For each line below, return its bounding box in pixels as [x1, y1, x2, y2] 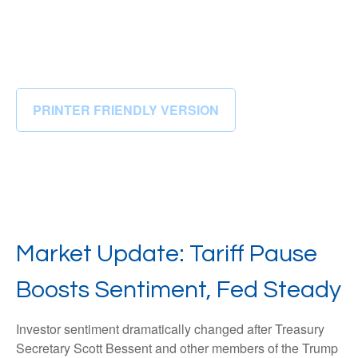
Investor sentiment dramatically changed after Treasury [16, 320, 324, 338]
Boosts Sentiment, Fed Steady [16, 277, 341, 302]
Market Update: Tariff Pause [16, 241, 317, 266]
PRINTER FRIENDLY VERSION [33, 101, 219, 119]
